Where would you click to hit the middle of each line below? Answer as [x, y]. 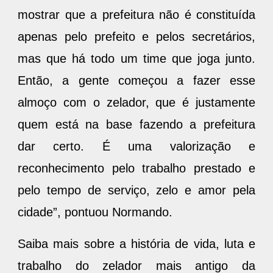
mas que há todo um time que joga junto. [136, 58]
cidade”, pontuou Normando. [95, 212]
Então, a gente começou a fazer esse [136, 80]
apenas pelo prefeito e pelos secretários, [136, 36]
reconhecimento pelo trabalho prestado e [136, 168]
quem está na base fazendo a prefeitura [136, 124]
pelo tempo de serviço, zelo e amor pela [136, 190]
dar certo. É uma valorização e [136, 146]
